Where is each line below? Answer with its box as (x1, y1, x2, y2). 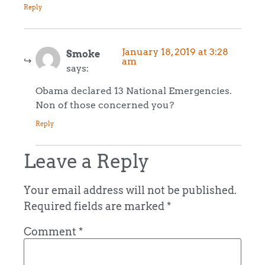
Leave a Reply (24, 149, 149, 173)
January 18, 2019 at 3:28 (121, 45, 228, 57)
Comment (24, 225, 79, 238)
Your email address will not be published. (24, 183, 237, 196)
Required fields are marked (24, 199, 167, 212)
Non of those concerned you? (35, 99, 174, 111)
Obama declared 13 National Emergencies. (35, 85, 232, 97)
